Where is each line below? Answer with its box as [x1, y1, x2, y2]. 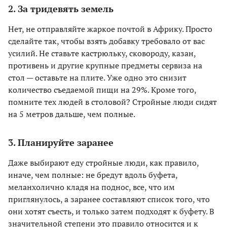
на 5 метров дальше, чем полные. [8, 108, 135, 120]
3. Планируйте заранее [8, 136, 113, 149]
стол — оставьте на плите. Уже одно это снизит [8, 72, 186, 84]
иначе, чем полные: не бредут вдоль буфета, [8, 169, 177, 181]
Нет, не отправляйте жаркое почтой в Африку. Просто [8, 23, 212, 35]
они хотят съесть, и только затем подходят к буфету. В [8, 206, 214, 217]
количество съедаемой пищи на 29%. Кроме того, [8, 84, 196, 96]
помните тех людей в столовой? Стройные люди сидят [8, 96, 217, 108]
